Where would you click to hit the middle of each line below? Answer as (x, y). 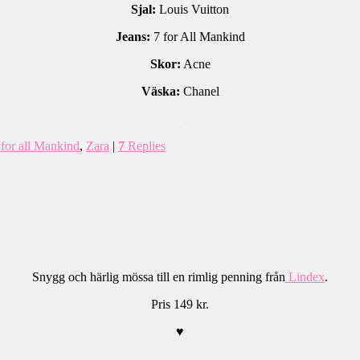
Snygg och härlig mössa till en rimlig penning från (159, 277)
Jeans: (133, 36)
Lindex (305, 277)
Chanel (199, 91)
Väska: (160, 91)
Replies (145, 145)
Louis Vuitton (192, 9)
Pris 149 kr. (180, 305)
